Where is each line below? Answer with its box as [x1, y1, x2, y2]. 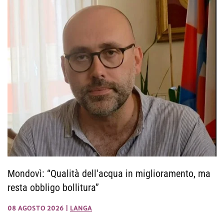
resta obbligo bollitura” [7, 181, 99, 194]
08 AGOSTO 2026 [7, 204, 64, 212]
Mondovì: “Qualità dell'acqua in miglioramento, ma [7, 167, 210, 180]
